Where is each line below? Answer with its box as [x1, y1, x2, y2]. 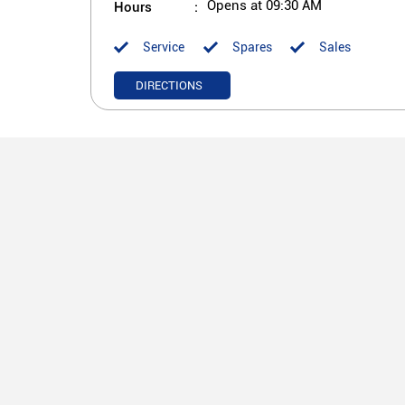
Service [142, 40, 184, 55]
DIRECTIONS [135, 79, 202, 93]
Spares [231, 40, 272, 55]
